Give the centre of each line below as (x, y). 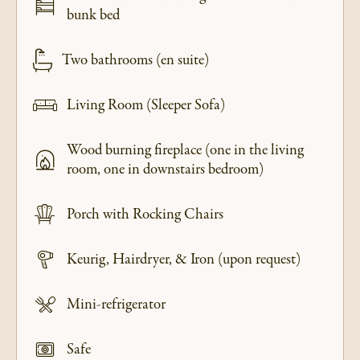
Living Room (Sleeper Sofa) (146, 106)
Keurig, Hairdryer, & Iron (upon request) (184, 260)
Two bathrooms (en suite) (135, 61)
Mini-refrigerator (116, 305)
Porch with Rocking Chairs (145, 215)
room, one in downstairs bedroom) (165, 170)
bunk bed (93, 16)
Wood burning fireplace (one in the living (185, 151)
